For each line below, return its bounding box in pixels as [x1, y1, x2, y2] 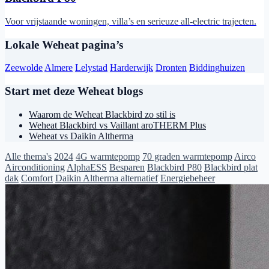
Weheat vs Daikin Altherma [29, 130, 133, 141]
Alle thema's [5, 151, 52, 162]
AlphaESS [67, 162, 107, 172]
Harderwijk [110, 62, 153, 73]
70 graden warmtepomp [142, 151, 232, 162]
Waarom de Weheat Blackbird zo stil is [29, 109, 175, 119]
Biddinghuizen [189, 62, 245, 73]
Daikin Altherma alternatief [55, 172, 158, 183]
